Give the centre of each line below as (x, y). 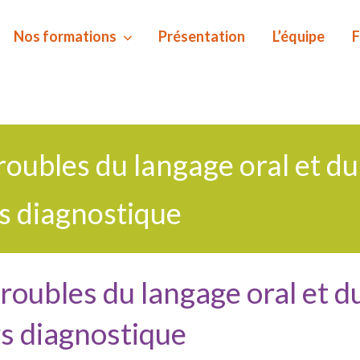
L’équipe (299, 37)
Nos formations (65, 37)
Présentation (202, 37)
